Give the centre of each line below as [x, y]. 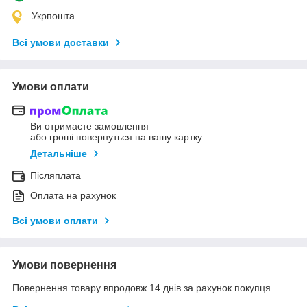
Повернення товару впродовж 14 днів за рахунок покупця [142, 288]
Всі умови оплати [55, 221]
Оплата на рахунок [73, 196]
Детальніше [59, 154]
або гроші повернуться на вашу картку [116, 137]
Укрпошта [53, 15]
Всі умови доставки [61, 42]
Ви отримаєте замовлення [89, 126]
